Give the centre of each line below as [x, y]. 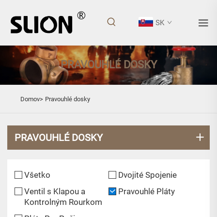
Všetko [37, 175]
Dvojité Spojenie [147, 175]
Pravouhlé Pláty [147, 191]
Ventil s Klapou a [55, 191]
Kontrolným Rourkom [63, 202]
